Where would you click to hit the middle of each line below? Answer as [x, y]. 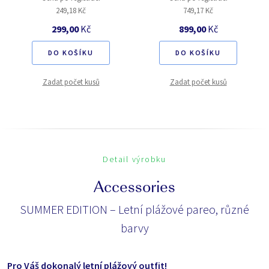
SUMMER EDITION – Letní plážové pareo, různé [134, 209]
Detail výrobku [134, 159]
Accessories [134, 189]
